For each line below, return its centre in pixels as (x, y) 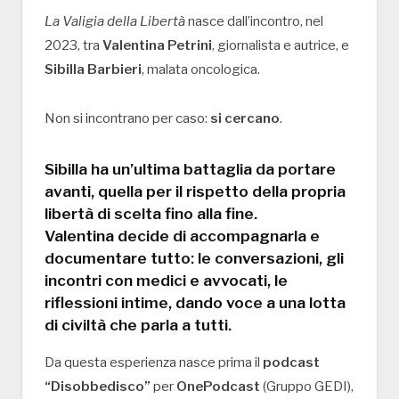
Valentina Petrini (157, 46)
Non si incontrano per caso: (127, 119)
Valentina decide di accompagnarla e (182, 236)
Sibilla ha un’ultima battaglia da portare (190, 169)
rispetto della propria (266, 191)
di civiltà (75, 325)
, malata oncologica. (201, 70)
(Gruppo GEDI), (307, 387)
